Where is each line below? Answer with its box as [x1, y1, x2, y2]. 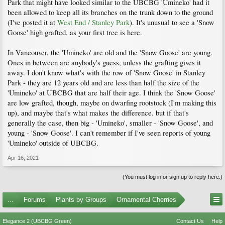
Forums [24, 195, 46, 203]
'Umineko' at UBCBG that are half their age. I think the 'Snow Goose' [8, 87, 215, 97]
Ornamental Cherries [117, 195, 176, 203]
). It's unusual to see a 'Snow [130, 17, 214, 27]
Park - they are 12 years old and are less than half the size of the [8, 77, 199, 87]
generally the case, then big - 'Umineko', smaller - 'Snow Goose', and [8, 118, 213, 128]
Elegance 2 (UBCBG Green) [3, 217, 72, 224]
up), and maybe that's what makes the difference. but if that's [8, 107, 189, 118]
